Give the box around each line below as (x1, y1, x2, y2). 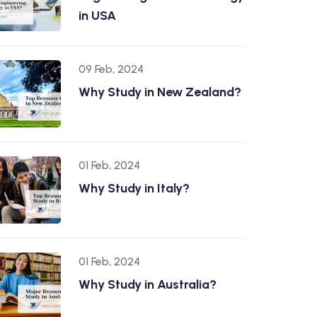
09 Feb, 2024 (79, 62, 144, 76)
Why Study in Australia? (79, 277, 217, 292)
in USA (79, 8, 116, 23)
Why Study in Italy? (79, 180, 190, 196)
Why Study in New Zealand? (79, 84, 241, 100)
